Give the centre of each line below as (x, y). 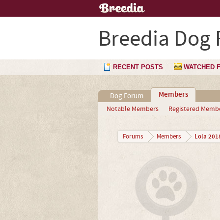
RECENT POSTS (138, 67)
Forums (133, 137)
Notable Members (132, 109)
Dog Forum (126, 96)
